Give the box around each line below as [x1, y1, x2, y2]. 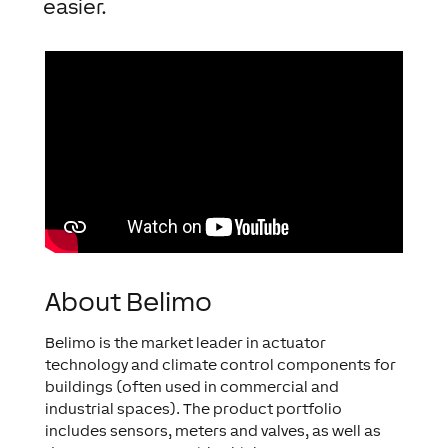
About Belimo [44, 286, 212, 318]
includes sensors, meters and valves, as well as [44, 422, 381, 440]
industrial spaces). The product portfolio [44, 400, 342, 418]
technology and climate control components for [44, 356, 396, 374]
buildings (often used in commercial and [44, 378, 339, 396]
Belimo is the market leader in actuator [44, 334, 326, 352]
